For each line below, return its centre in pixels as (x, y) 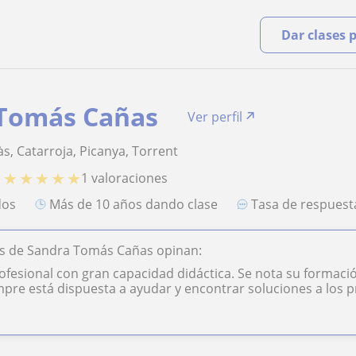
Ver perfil (215, 117)
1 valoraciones (125, 178)
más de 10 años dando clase (139, 205)
